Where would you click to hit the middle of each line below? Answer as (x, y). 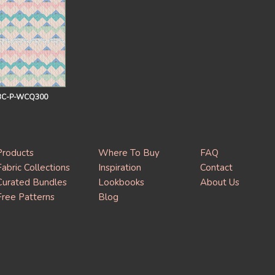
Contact (217, 168)
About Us (220, 182)
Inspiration (119, 168)
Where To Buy (129, 153)
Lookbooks (121, 182)
